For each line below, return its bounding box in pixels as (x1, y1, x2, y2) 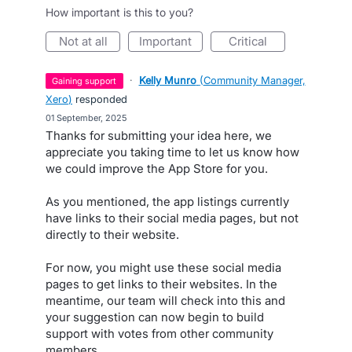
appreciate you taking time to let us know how (46, 145, 299, 159)
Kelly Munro (138, 74, 196, 86)
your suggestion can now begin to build (46, 310, 264, 324)
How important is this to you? (46, 5, 193, 19)
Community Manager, (203, 74, 306, 86)
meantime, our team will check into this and (46, 293, 285, 308)
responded (72, 93, 127, 105)
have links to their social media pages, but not (46, 211, 299, 225)
